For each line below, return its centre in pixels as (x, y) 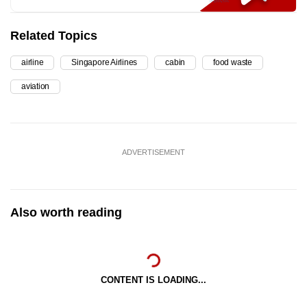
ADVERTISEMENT (153, 152)
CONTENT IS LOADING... (153, 280)
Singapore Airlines (105, 63)
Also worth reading (66, 213)
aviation (36, 87)
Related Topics (54, 36)
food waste (233, 63)
